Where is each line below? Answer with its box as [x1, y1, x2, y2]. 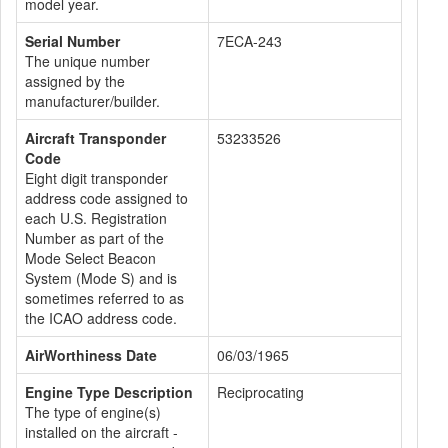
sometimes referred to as [25, 288, 184, 308]
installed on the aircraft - [25, 422, 178, 442]
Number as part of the [25, 228, 164, 248]
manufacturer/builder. [25, 91, 160, 111]
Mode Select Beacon [25, 248, 156, 268]
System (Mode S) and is [25, 268, 177, 288]
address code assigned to [25, 188, 188, 208]
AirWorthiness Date [25, 345, 157, 365]
